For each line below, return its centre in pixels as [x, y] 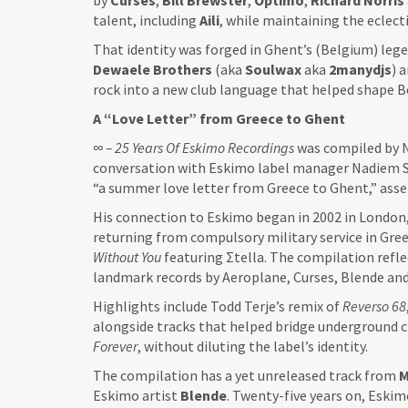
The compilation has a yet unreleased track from [246, 375]
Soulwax [275, 69]
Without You [127, 257]
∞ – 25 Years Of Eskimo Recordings [194, 148]
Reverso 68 [374, 306]
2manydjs [360, 69]
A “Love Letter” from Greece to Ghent [219, 118]
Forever [115, 346]
